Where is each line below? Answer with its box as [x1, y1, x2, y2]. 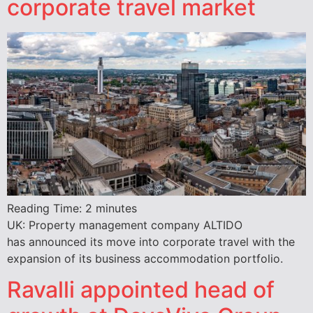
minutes [96, 201, 137, 215]
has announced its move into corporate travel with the [7, 234, 295, 249]
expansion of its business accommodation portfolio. [7, 251, 283, 265]
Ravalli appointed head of [7, 276, 275, 304]
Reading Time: [7, 201, 85, 215]
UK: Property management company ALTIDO [7, 217, 242, 232]
